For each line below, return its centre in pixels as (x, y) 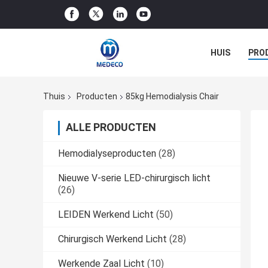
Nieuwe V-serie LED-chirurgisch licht (134, 178)
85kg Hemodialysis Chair (172, 97)
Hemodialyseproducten (107, 154)
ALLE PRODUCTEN (111, 127)
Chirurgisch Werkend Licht (112, 239)
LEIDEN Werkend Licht (106, 215)
